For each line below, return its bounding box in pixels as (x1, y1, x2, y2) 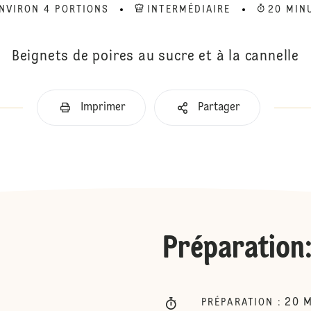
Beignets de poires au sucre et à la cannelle (11, 50, 300, 64)
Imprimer (81, 102, 126, 113)
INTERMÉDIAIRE (147, 5, 231, 15)
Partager (198, 102, 240, 113)
